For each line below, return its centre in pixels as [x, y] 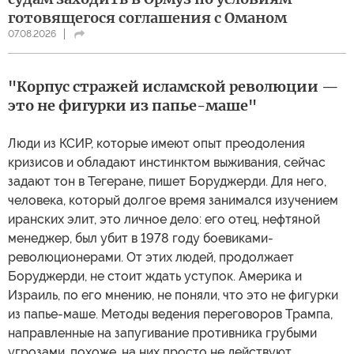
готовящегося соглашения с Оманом [147, 17]
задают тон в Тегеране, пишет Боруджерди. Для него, [167, 181]
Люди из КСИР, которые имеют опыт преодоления [156, 143]
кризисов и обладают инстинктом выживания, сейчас [167, 162]
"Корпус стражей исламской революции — [173, 86]
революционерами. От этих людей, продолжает [151, 257]
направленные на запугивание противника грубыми [162, 333]
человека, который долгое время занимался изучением [173, 200]
